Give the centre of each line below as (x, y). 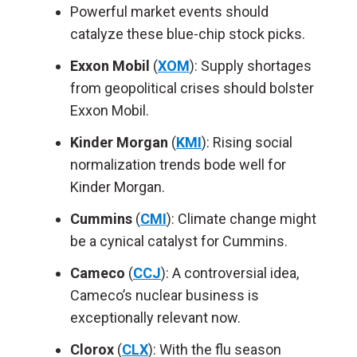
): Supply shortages (251, 66)
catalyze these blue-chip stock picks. (188, 34)
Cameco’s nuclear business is (165, 295)
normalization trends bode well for (178, 165)
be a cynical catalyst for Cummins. (179, 241)
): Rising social (247, 142)
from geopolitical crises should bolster (192, 88)
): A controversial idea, (230, 273)
